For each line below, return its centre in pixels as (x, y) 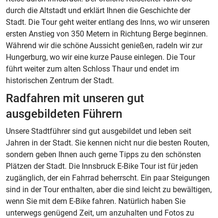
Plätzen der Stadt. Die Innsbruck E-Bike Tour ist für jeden (102, 166)
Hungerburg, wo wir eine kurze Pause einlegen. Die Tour (100, 57)
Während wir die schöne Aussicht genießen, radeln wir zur (104, 45)
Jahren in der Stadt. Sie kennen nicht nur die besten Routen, (108, 143)
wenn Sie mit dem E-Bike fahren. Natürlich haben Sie (96, 201)
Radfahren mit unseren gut (75, 98)
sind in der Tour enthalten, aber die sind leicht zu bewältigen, (109, 190)
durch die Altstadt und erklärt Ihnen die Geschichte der (98, 10)
